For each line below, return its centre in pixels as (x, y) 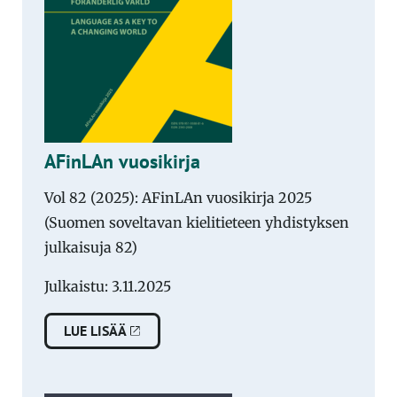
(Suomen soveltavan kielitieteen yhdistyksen (197, 222)
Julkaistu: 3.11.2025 (108, 286)
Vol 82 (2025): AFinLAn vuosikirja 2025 (178, 197)
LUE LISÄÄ (96, 331)
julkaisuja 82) (91, 247)
